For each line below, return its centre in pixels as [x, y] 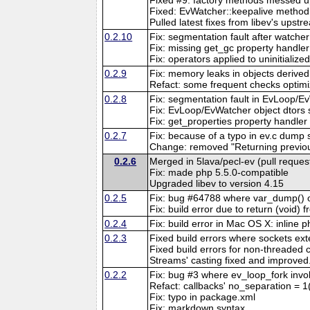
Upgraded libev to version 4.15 [217, 183]
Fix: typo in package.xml [203, 297]
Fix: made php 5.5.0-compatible [219, 172]
